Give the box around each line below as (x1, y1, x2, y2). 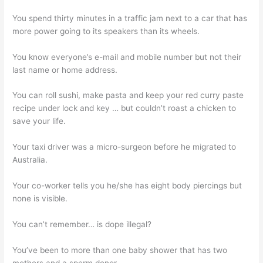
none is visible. (12, 194, 68, 204)
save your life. (12, 116, 66, 126)
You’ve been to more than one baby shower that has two (12, 245, 228, 255)
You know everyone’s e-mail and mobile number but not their (12, 52, 242, 62)
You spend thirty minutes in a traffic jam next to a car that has (12, 13, 248, 23)
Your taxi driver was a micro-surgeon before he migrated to (12, 142, 237, 152)
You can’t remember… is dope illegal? (12, 220, 152, 230)
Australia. (12, 155, 48, 165)
